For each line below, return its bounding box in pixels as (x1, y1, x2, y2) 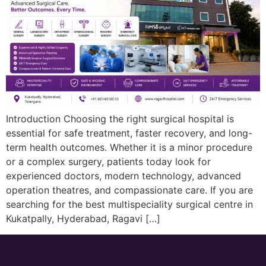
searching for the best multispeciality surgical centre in (6, 198, 253, 211)
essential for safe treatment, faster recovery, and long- (6, 127, 252, 140)
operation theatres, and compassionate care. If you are (6, 184, 253, 197)
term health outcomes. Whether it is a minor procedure (6, 141, 252, 154)
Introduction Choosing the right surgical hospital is (6, 113, 234, 125)
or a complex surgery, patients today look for (6, 156, 211, 168)
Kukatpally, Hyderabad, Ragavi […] (6, 213, 160, 225)
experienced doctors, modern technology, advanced (6, 170, 241, 182)
